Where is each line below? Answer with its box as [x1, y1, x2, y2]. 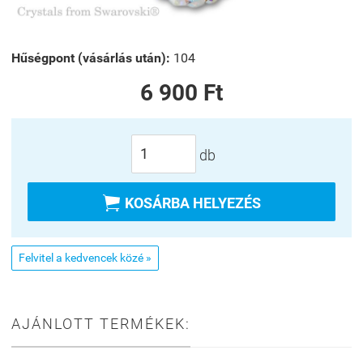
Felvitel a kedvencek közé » [19, 251, 152, 265]
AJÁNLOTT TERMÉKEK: [11, 315, 190, 333]
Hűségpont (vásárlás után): [11, 49, 170, 66]
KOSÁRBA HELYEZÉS [124, 194, 261, 211]
